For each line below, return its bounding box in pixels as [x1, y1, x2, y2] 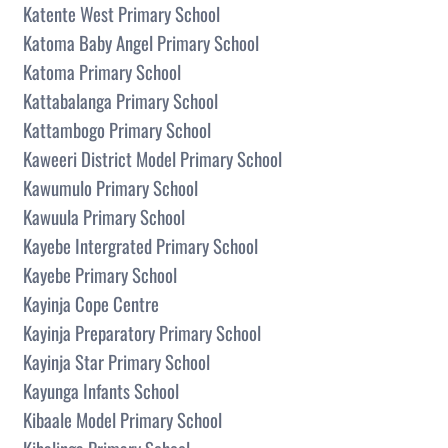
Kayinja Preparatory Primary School [23, 318, 261, 346]
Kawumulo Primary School [23, 173, 198, 201]
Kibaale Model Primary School [23, 405, 222, 433]
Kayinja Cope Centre [23, 289, 159, 317]
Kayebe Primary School [23, 260, 177, 288]
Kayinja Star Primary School [23, 347, 210, 375]
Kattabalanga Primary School [23, 86, 218, 114]
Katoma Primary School [23, 57, 181, 85]
